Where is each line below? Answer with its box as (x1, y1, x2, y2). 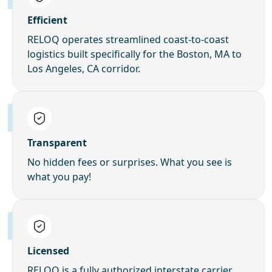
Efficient (27, 13, 67, 27)
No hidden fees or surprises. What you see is (27, 155, 232, 169)
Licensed (27, 243, 69, 257)
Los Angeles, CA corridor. (27, 61, 140, 75)
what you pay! (27, 169, 91, 183)
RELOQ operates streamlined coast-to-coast (27, 32, 229, 46)
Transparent (27, 135, 87, 149)
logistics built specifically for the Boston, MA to (27, 47, 242, 61)
